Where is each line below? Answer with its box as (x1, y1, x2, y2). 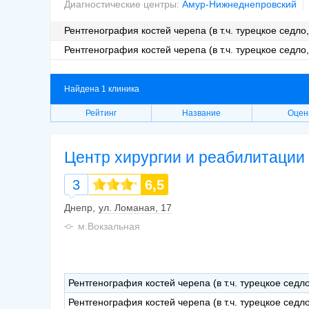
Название (182, 108, 221, 118)
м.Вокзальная (78, 220, 140, 232)
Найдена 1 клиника (64, 83, 139, 94)
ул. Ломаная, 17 (99, 201, 172, 213)
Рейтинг (85, 108, 117, 118)
